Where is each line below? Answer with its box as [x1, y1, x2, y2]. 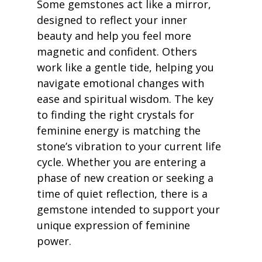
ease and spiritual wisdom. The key [36, 92, 216, 106]
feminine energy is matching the [36, 123, 204, 138]
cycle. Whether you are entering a [36, 155, 209, 170]
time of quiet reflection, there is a [36, 187, 211, 201]
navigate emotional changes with [36, 76, 207, 91]
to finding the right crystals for [36, 108, 197, 122]
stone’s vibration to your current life [36, 139, 224, 154]
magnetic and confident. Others [36, 44, 200, 59]
